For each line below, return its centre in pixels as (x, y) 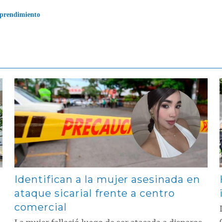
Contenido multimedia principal (63, 81)
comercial (41, 207)
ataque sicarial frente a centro (95, 193)
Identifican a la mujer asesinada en (107, 179)
